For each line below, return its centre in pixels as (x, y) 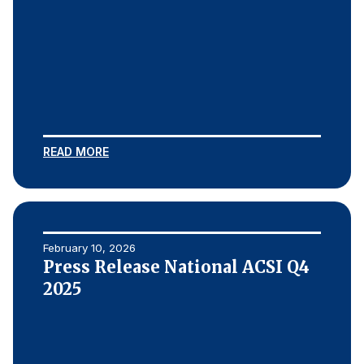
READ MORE (76, 152)
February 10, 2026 (89, 248)
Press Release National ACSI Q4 (176, 267)
